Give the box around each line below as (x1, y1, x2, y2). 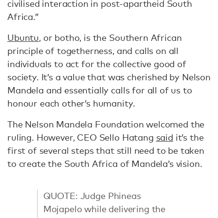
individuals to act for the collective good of (7, 58, 186, 69)
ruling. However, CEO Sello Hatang (7, 132, 156, 143)
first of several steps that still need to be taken (7, 145, 204, 156)
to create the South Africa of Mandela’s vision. (7, 158, 202, 169)
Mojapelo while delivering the (43, 203, 166, 214)
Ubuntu (7, 32, 39, 43)
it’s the (173, 132, 204, 143)
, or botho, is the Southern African (39, 32, 182, 43)
